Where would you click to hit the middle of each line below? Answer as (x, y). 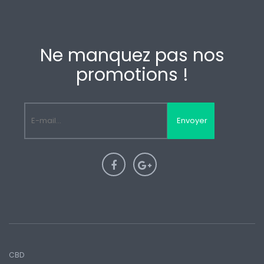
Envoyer (192, 120)
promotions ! (132, 75)
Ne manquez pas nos (132, 55)
